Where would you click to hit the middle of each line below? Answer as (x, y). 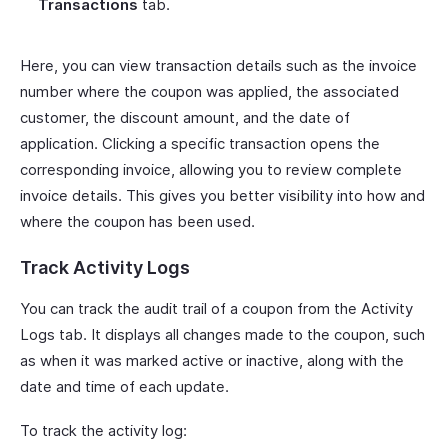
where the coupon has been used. (137, 221)
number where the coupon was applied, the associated (209, 91)
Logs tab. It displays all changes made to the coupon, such (222, 334)
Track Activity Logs (105, 267)
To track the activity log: (103, 430)
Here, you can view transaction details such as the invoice (218, 65)
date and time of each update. (124, 386)
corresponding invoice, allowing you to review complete (211, 169)
